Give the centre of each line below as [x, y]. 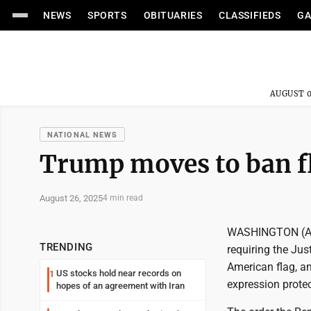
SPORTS [107, 15]
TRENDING [66, 247]
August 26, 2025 [71, 198]
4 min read [123, 198]
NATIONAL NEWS [83, 135]
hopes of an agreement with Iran [120, 286]
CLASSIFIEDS [250, 15]
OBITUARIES [173, 15]
